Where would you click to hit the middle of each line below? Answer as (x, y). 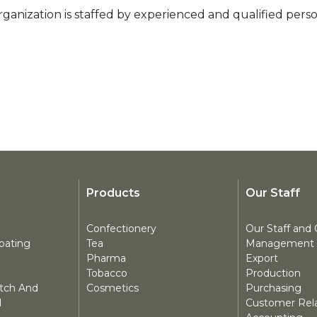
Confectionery (122, 229)
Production (273, 273)
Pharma (106, 258)
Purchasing (273, 288)
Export (261, 258)
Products (114, 193)
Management (279, 243)
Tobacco (107, 273)
